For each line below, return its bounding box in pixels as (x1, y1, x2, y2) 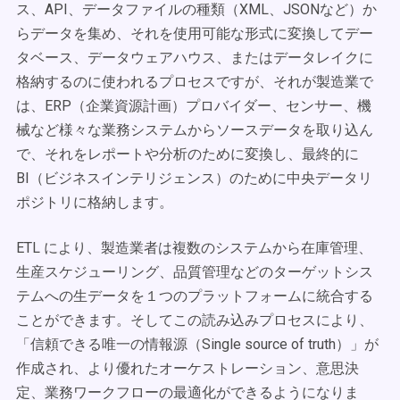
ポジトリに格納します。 (16, 194, 173, 211)
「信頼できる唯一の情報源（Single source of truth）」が (16, 336, 379, 353)
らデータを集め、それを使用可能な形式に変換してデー (16, 25, 373, 42)
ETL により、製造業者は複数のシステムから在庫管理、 (16, 239, 372, 256)
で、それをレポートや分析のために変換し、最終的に (16, 146, 359, 162)
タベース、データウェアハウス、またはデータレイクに (16, 49, 373, 66)
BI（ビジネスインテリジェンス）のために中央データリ (16, 170, 372, 187)
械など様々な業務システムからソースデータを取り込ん (16, 121, 373, 138)
